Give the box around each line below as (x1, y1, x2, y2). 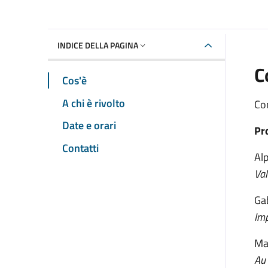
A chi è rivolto (62, 95, 125, 111)
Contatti (62, 139, 99, 156)
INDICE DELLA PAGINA (57, 38, 138, 51)
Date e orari (62, 117, 116, 134)
